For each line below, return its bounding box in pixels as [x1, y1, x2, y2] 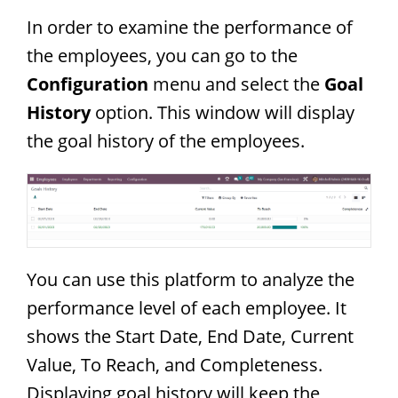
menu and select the [153, 71, 324, 96]
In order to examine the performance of [27, 14, 353, 39]
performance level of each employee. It [27, 295, 346, 320]
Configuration [27, 71, 153, 96]
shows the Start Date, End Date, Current [27, 323, 354, 348]
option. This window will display [95, 99, 354, 124]
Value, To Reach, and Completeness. [27, 352, 322, 377]
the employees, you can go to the [27, 43, 298, 68]
